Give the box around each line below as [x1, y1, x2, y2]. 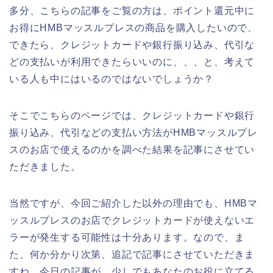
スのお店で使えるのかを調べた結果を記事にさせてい [9, 144, 255, 155]
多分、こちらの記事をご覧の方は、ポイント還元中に [9, 5, 255, 16]
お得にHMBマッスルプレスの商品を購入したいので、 [9, 22, 258, 33]
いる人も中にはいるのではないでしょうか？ [9, 73, 214, 84]
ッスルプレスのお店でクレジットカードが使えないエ [9, 214, 255, 225]
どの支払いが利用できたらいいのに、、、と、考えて [9, 56, 255, 67]
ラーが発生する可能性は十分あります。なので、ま [9, 232, 245, 243]
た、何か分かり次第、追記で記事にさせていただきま [9, 249, 255, 260]
